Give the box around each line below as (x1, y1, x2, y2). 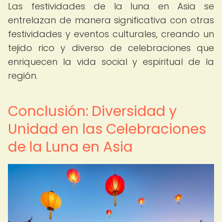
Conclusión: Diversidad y (8, 102, 177, 121)
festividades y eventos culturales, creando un (8, 28, 214, 40)
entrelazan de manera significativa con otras (8, 14, 214, 26)
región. (8, 69, 38, 82)
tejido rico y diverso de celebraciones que (8, 42, 214, 54)
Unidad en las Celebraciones (8, 119, 206, 139)
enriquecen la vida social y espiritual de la (8, 55, 214, 68)
